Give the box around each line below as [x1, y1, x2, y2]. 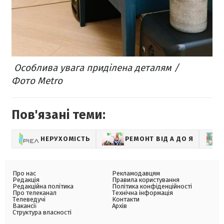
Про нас [12, 169, 36, 177]
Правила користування [112, 176, 179, 184]
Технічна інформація [112, 189, 173, 197]
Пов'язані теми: [11, 107, 105, 123]
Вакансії [12, 202, 37, 210]
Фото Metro [11, 75, 62, 87]
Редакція [12, 176, 39, 184]
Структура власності [12, 208, 71, 216]
